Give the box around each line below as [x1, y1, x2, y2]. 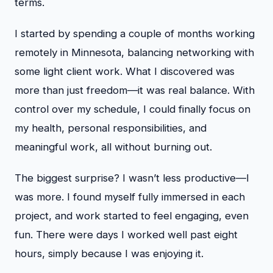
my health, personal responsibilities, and [15, 122, 207, 134]
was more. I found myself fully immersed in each [15, 191, 245, 203]
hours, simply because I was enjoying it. [15, 247, 204, 260]
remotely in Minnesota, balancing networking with [15, 46, 254, 58]
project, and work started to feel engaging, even [15, 210, 249, 222]
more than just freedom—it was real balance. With [15, 84, 255, 96]
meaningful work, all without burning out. [15, 141, 212, 153]
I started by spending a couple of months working [15, 27, 255, 40]
